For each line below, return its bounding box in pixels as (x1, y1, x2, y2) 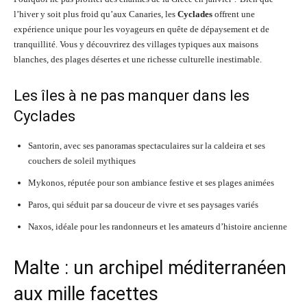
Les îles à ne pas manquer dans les (14, 87, 249, 104)
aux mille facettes (14, 283, 158, 305)
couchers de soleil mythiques (28, 156, 136, 166)
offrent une (212, 9, 255, 19)
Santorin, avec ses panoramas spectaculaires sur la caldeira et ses (28, 140, 265, 151)
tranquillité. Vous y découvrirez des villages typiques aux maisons (14, 39, 258, 49)
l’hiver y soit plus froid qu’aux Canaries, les (14, 9, 177, 19)
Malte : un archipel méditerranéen (14, 257, 286, 279)
